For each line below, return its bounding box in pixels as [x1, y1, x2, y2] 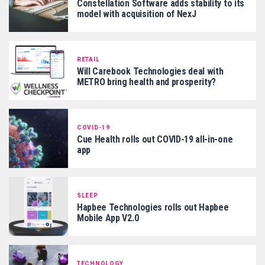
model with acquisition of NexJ [77, 8, 196, 20]
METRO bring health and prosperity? [77, 76, 216, 88]
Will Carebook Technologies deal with [77, 65, 224, 77]
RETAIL [77, 56, 100, 63]
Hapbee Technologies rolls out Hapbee [77, 201, 229, 213]
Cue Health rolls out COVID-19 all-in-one [77, 133, 233, 145]
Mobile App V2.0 [77, 212, 139, 224]
